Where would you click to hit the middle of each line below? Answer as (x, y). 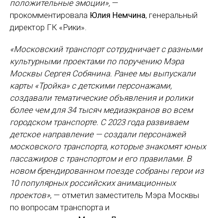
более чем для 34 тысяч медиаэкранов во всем (101, 110)
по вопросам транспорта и (60, 207)
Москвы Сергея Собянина (60, 73)
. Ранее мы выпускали (153, 73)
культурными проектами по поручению (87, 61)
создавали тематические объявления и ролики (101, 98)
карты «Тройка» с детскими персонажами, (91, 86)
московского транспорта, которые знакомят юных (108, 146)
